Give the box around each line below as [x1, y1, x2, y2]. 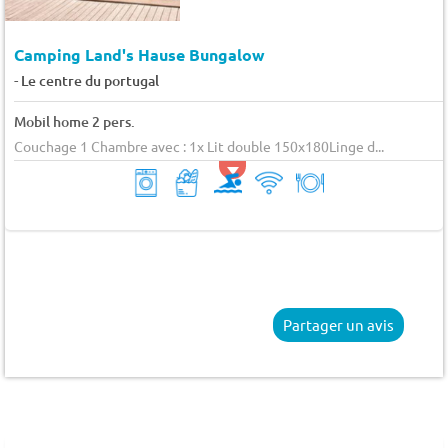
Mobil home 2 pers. [13, 112, 135, 132]
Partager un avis [283, 314, 395, 334]
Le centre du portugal [20, 71, 159, 91]
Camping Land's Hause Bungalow [13, 44, 265, 66]
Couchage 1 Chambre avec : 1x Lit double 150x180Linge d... [13, 137, 384, 156]
